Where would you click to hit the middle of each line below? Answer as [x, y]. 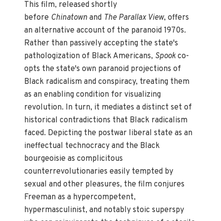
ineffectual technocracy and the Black [92, 146]
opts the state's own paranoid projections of [103, 69]
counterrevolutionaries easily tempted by [99, 171]
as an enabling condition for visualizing [93, 94]
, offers [177, 18]
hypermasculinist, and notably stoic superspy [104, 210]
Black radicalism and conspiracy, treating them [107, 82]
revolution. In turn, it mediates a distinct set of [108, 107]
